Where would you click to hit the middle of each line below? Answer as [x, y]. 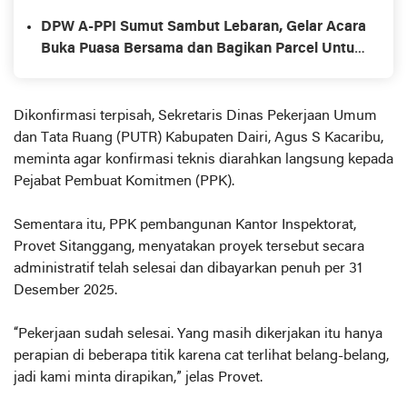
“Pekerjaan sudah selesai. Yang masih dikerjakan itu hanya [198, 334]
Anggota [70, 70]
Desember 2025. [65, 290]
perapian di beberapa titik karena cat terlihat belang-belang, [201, 356]
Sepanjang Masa [97, 35]
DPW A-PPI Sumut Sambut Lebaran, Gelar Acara [203, 27]
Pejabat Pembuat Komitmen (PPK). [124, 181]
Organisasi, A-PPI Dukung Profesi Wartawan [189, 13]
